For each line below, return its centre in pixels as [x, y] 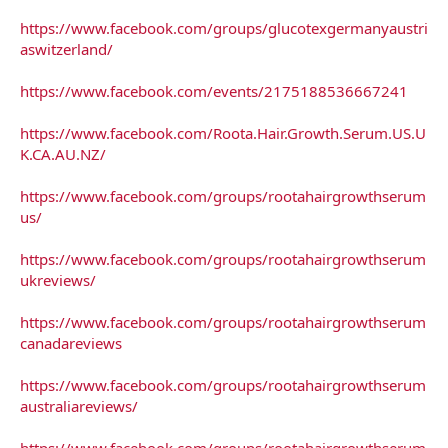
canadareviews [71, 342]
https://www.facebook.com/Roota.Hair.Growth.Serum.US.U [223, 132]
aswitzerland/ [66, 48]
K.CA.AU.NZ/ [63, 153]
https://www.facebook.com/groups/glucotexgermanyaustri [224, 27]
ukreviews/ [58, 279]
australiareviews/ [79, 405]
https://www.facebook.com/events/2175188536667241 [214, 90]
